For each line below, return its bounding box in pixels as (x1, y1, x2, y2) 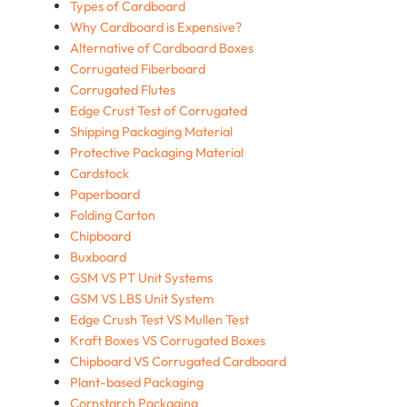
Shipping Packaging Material (69, 122, 233, 140)
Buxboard (69, 247, 126, 265)
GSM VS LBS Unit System (69, 289, 213, 307)
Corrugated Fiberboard (69, 59, 205, 77)
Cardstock (69, 164, 129, 182)
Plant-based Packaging (69, 372, 203, 391)
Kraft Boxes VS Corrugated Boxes (69, 331, 265, 349)
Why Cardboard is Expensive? (69, 17, 242, 35)
